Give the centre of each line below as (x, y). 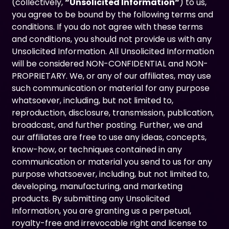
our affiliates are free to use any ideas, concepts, (109, 137)
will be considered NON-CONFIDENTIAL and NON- (110, 63)
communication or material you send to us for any (112, 162)
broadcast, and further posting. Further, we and (107, 125)
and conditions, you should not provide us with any (112, 39)
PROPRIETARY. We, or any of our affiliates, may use (112, 76)
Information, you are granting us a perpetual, (102, 211)
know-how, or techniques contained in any (97, 149)
